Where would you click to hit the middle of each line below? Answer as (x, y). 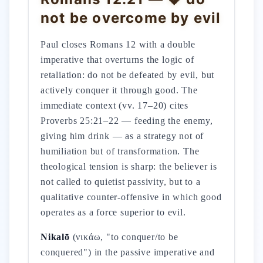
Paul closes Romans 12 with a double (118, 44)
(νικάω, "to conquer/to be (124, 237)
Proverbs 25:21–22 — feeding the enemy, (127, 121)
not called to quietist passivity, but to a (121, 182)
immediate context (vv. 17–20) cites (115, 105)
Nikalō (55, 237)
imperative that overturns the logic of (117, 60)
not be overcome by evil (131, 18)
